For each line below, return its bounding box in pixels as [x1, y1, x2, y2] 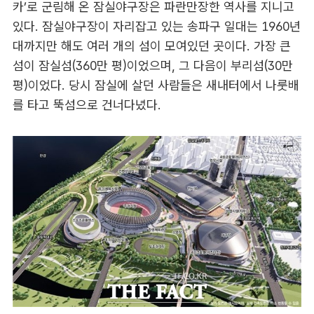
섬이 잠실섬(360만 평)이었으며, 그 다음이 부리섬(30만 [12, 58, 293, 74]
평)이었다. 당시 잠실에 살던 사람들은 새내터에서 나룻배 [12, 78, 299, 93]
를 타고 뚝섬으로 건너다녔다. [12, 97, 161, 113]
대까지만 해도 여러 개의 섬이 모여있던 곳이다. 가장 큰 [12, 39, 291, 54]
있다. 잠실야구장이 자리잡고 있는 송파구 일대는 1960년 [12, 19, 301, 34]
